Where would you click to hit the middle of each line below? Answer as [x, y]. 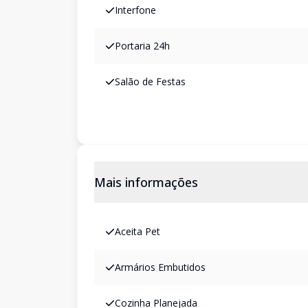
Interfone [135, 10]
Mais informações [146, 182]
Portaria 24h [142, 46]
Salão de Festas [150, 81]
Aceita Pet [137, 231]
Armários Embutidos [160, 267]
